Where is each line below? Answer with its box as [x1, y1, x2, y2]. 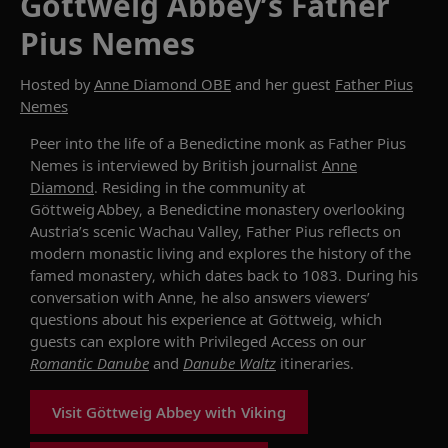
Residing [102, 176, 161, 197]
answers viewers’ [250, 286, 370, 307]
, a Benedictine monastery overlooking [139, 198, 405, 219]
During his [342, 264, 418, 285]
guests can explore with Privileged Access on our [30, 330, 366, 351]
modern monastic [30, 242, 157, 263]
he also [201, 286, 250, 307]
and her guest [231, 73, 335, 94]
